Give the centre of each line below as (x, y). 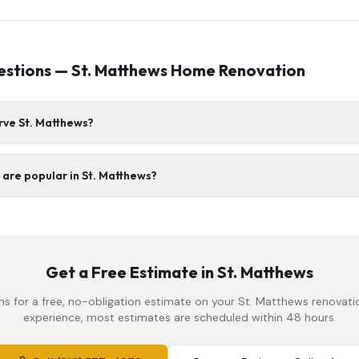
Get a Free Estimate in (131, 272)
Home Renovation (236, 70)
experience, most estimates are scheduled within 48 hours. (179, 317)
